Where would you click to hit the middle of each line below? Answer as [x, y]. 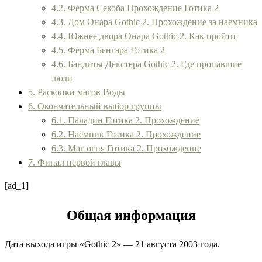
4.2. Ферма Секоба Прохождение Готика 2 [135, 8]
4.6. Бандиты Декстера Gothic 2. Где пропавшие [146, 64]
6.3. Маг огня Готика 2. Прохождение [126, 148]
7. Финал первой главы [75, 162]
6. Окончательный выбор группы [95, 106]
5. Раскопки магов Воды [77, 92]
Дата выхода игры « [44, 244]
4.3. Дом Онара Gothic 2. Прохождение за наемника [154, 22]
